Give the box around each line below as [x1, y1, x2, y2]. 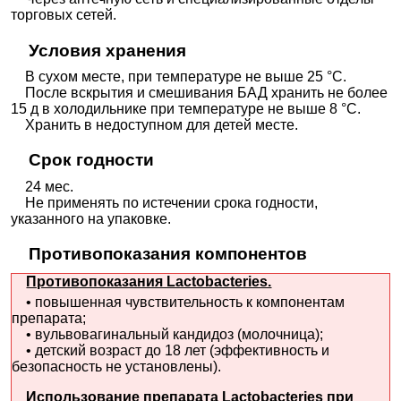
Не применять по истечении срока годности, [11, 194, 319, 210]
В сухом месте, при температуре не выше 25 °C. [11, 69, 347, 85]
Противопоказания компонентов [28, 244, 307, 264]
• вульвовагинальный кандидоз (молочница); [12, 326, 324, 342]
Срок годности [28, 150, 154, 170]
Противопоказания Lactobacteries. [26, 273, 272, 289]
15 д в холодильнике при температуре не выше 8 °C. [11, 101, 362, 117]
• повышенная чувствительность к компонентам [12, 294, 346, 310]
